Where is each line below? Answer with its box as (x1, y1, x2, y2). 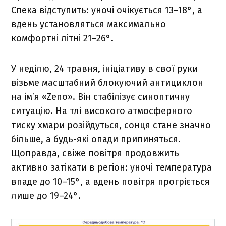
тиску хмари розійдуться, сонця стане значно (11, 120, 211, 131)
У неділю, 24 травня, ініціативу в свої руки (11, 63, 198, 75)
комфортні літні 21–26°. (11, 33, 114, 44)
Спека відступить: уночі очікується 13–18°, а (11, 5, 203, 16)
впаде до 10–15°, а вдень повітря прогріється (11, 176, 210, 188)
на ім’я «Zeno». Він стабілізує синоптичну (11, 91, 190, 103)
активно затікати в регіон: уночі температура (11, 162, 212, 174)
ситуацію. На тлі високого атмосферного (11, 105, 193, 117)
